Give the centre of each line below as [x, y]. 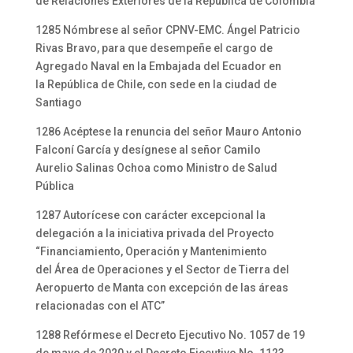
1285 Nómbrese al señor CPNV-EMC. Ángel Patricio [167, 30]
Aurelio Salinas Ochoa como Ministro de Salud [156, 168]
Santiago [58, 102]
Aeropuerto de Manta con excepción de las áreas [162, 288]
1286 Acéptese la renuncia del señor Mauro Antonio [168, 132]
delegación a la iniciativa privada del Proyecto [154, 233]
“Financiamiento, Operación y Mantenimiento [151, 251]
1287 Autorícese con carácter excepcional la [150, 215]
